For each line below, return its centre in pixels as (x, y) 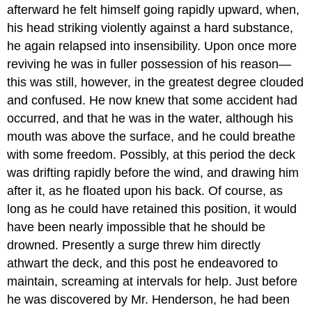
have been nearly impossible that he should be (136, 227)
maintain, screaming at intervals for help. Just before (153, 281)
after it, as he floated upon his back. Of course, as (145, 190)
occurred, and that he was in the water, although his (150, 118)
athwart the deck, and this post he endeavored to (143, 263)
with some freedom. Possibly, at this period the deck (151, 154)
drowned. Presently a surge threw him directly (134, 245)
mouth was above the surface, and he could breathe (151, 136)
